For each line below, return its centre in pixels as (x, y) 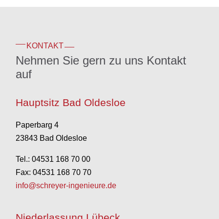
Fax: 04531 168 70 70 (54, 172)
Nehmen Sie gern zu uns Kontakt (101, 60)
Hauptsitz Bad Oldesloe (71, 102)
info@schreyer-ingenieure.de (66, 186)
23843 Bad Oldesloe (51, 138)
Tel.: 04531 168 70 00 (53, 159)
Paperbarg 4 (37, 125)
